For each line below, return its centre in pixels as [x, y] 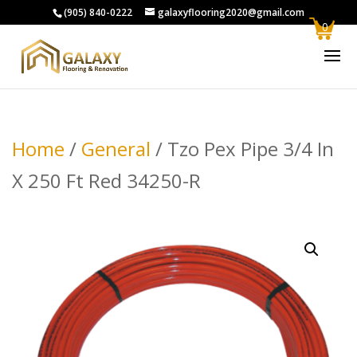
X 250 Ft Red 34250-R [106, 180]
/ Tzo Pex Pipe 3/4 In [242, 149]
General [116, 149]
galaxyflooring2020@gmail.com [231, 12]
